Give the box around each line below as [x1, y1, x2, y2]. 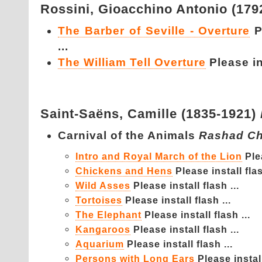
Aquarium [75, 239, 124, 249]
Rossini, [40, 2, 98, 16]
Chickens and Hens [75, 166, 173, 176]
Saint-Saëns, [40, 106, 127, 121]
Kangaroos [75, 224, 130, 235]
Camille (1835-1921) [127, 106, 260, 121]
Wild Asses [75, 180, 130, 191]
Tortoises [75, 195, 122, 205]
